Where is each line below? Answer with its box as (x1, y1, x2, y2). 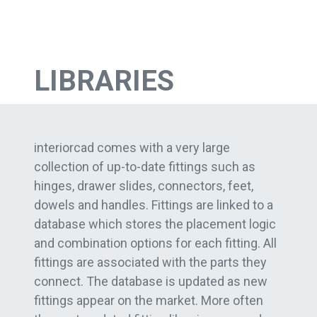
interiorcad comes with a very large (34, 139, 230, 155)
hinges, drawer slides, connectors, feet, (34, 178, 253, 193)
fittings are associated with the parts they (34, 254, 267, 270)
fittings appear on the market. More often (34, 292, 263, 308)
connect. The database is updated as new (34, 273, 267, 289)
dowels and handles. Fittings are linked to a (34, 197, 273, 212)
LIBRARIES (34, 64, 174, 98)
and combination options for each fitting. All (34, 235, 277, 250)
